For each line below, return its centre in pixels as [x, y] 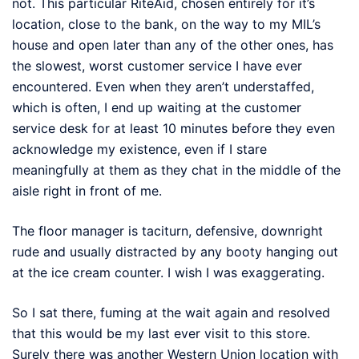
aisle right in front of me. [87, 190]
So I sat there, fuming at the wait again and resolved [171, 312]
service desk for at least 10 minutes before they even [173, 128]
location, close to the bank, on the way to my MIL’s [166, 24]
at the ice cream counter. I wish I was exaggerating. [168, 272]
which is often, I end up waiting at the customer [157, 107]
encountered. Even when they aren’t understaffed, [163, 86]
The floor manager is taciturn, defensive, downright [167, 230]
